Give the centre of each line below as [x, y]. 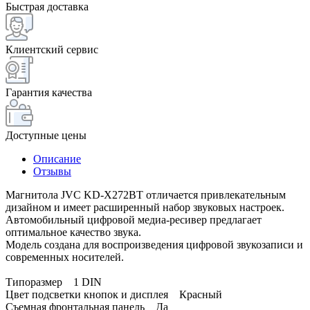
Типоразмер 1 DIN [54, 282]
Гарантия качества [49, 92]
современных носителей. [65, 257]
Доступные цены [46, 135]
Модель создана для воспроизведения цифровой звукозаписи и [154, 244]
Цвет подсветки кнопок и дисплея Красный [114, 294]
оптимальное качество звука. [73, 232]
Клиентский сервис [52, 49]
